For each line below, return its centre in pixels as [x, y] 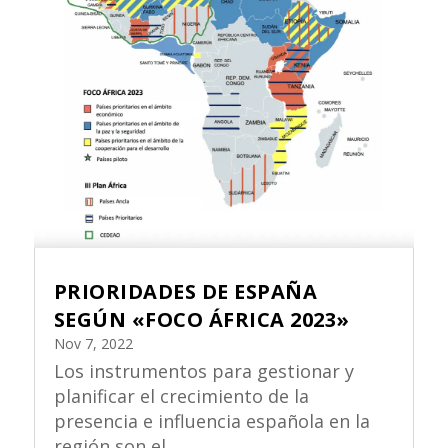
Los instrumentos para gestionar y [203, 370]
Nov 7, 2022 [93, 343]
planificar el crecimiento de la [181, 395]
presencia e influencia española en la [211, 420]
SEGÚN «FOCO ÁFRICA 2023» [201, 319]
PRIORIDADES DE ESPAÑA [185, 291]
